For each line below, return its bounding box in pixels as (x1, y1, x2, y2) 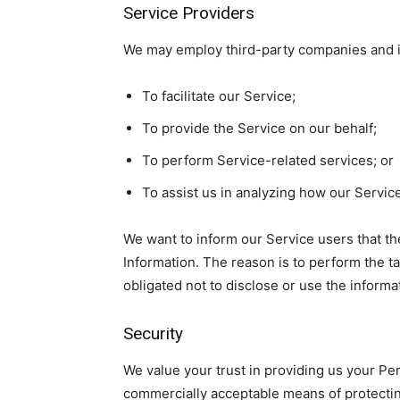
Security (123, 323, 183, 344)
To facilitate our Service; (142, 87, 296, 104)
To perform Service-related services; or (142, 152, 394, 169)
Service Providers (123, 3, 254, 23)
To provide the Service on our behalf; (142, 120, 377, 137)
